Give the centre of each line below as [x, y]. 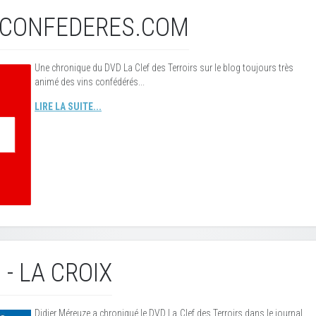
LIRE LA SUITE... [68, 107]
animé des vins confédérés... [90, 82]
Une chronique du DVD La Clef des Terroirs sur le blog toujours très [164, 68]
